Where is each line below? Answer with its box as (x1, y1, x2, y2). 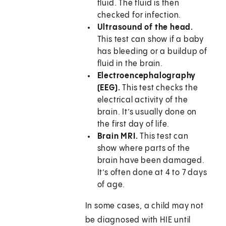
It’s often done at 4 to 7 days (97, 168, 207, 178)
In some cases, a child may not (85, 202, 204, 211)
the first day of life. (97, 120, 170, 129)
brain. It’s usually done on (97, 108, 197, 117)
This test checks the (120, 84, 198, 93)
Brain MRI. (97, 132, 138, 141)
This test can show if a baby (97, 35, 204, 44)
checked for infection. (97, 11, 182, 20)
